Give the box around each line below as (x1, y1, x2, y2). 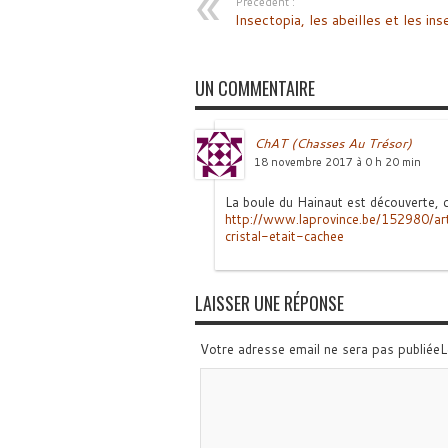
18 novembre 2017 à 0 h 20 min (253, 154, 421, 170)
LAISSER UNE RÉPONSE (194, 290, 344, 316)
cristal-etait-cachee (224, 227, 344, 245)
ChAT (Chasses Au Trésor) (253, 134, 412, 152)
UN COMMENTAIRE (194, 75, 315, 101)
